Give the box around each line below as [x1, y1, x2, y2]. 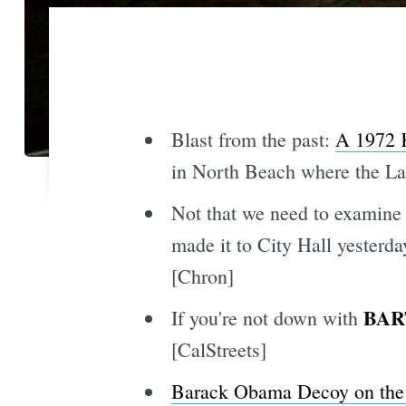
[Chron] [170, 263, 234, 290]
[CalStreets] [170, 336, 266, 363]
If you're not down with [170, 304, 363, 332]
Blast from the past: [170, 126, 335, 153]
